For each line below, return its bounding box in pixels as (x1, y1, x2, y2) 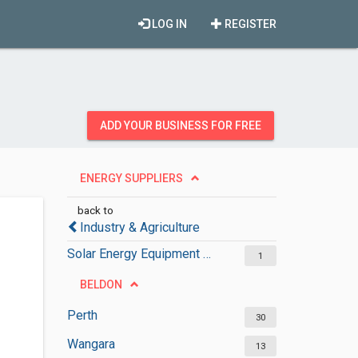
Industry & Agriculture (79, 220, 200, 235)
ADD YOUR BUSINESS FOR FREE (100, 119, 261, 132)
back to (77, 204, 113, 217)
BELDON (79, 278, 122, 291)
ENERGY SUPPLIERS (79, 172, 183, 185)
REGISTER (222, 18, 276, 30)
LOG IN (149, 18, 187, 30)
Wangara (66, 336, 115, 352)
